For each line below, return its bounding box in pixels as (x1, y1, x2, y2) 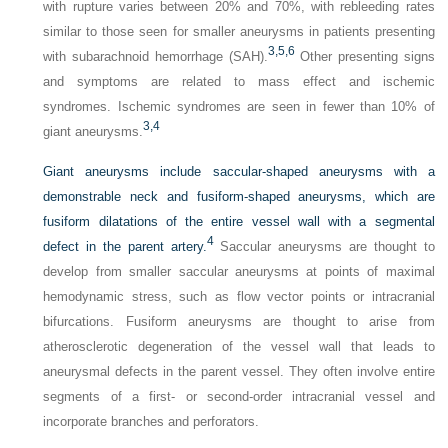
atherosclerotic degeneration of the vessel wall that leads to (43, 339, 435, 354)
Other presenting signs (294, 49, 435, 64)
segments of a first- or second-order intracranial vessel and (43, 389, 435, 404)
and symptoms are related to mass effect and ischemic (43, 74, 435, 89)
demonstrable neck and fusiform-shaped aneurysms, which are (43, 189, 435, 204)
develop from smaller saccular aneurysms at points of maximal (43, 264, 435, 279)
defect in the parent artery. (43, 239, 207, 254)
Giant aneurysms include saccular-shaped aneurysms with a (43, 164, 435, 179)
